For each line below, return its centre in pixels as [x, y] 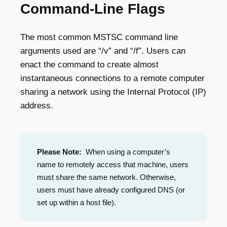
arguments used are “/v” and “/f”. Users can [103, 51]
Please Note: [59, 152]
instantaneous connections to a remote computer [112, 78]
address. [37, 106]
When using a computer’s [126, 152]
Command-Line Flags [93, 9]
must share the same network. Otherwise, [106, 177]
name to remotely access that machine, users [113, 164]
